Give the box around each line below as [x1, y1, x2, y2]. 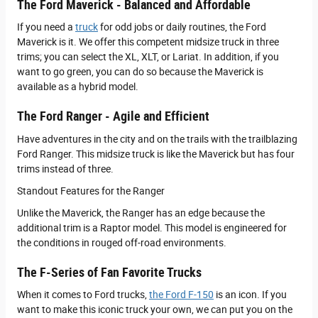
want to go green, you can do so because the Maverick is [17, 66, 263, 78]
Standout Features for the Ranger [17, 185, 165, 197]
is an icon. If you [214, 289, 287, 301]
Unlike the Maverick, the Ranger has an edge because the [17, 207, 265, 219]
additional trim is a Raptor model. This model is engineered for [17, 221, 287, 234]
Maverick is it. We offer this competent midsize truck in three [17, 36, 279, 48]
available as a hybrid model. [17, 81, 138, 93]
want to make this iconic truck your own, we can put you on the [17, 304, 292, 316]
